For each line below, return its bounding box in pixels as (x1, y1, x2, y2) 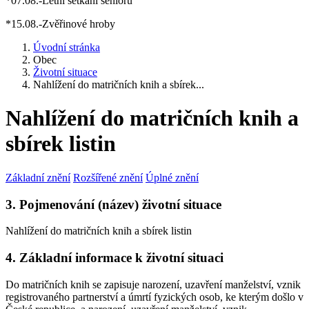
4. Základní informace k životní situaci (6, 250, 223, 266)
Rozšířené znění (73, 171, 143, 183)
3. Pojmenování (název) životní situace (6, 197, 221, 212)
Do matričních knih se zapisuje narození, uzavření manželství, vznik (6, 278, 301, 290)
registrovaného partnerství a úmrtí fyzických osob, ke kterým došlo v (6, 290, 303, 303)
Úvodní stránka (33, 41, 100, 53)
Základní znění (6, 171, 70, 183)
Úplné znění (146, 171, 199, 183)
